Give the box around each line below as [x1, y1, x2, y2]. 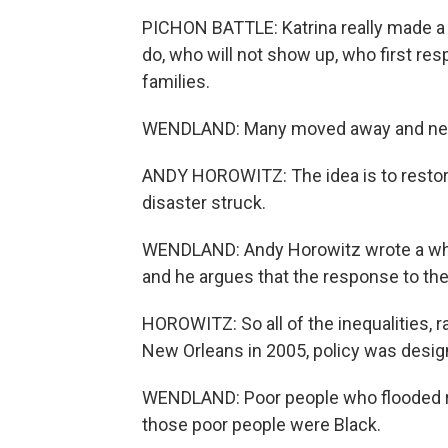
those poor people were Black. [142, 414, 381, 435]
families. [142, 71, 210, 92]
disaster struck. [142, 192, 266, 213]
